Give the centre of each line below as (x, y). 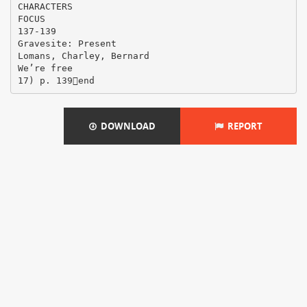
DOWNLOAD (126, 126)
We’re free (45, 68)
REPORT (243, 126)
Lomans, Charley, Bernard (83, 56)
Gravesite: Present (67, 43)
